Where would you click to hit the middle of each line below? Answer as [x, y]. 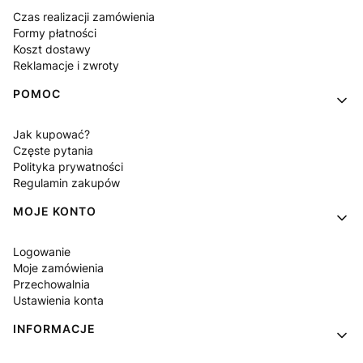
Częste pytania [53, 150]
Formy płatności [55, 33]
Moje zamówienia [58, 268]
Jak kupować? [51, 134]
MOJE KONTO [55, 211]
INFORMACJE [54, 329]
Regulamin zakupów [66, 183]
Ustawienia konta [58, 300]
